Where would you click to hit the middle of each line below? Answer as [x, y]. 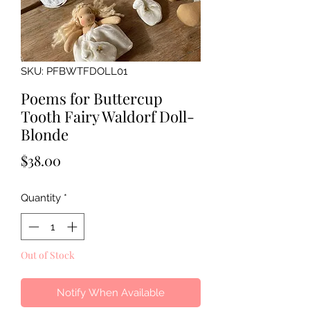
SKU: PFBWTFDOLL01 [74, 72]
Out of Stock [48, 255]
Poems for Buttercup [92, 99]
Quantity [41, 198]
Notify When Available [111, 292]
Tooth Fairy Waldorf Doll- [108, 117]
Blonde [45, 135]
